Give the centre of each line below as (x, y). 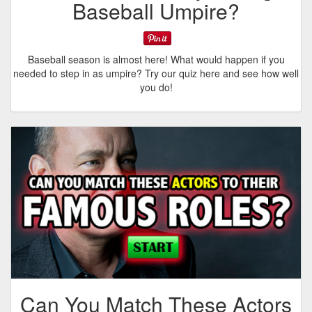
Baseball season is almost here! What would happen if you (156, 59)
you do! (156, 87)
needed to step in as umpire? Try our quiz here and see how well (156, 73)
